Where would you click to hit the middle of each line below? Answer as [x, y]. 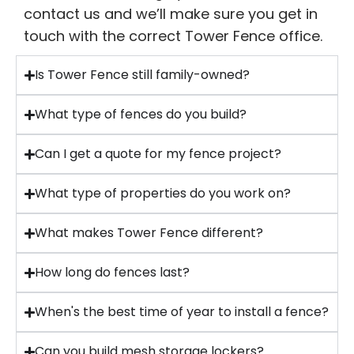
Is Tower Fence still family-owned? [143, 75]
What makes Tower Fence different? [149, 233]
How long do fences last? [113, 273]
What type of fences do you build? [141, 115]
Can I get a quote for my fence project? [158, 154]
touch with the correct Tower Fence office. [173, 36]
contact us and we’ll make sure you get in [171, 14]
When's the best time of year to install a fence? [182, 312]
